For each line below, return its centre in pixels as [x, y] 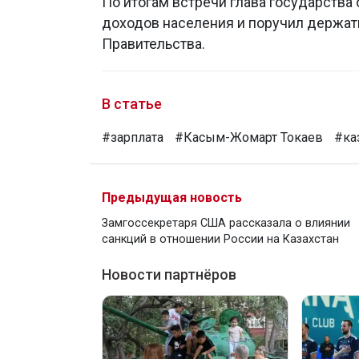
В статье [132, 104]
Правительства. [153, 44]
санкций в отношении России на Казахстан [220, 240]
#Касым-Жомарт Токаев [249, 138]
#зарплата [133, 138]
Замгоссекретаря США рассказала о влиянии [226, 224]
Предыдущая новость [172, 198]
